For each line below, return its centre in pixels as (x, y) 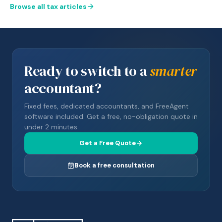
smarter (173, 71)
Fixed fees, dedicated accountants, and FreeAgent (107, 106)
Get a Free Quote (108, 143)
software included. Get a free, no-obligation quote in (111, 116)
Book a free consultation (114, 165)
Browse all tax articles (48, 6)
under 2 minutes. (52, 127)
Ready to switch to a (87, 71)
